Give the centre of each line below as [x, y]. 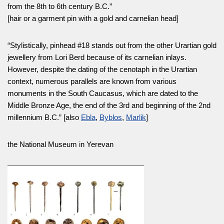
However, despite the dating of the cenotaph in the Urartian [102, 69]
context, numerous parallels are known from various [92, 81]
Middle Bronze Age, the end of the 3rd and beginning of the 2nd [109, 105]
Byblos [111, 117]
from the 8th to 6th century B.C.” [60, 6]
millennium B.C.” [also [44, 117]
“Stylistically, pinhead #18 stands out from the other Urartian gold [112, 45]
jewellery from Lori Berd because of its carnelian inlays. [97, 57]
